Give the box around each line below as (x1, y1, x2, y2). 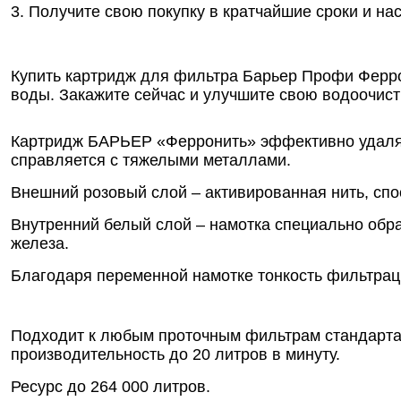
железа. (11, 235, 69, 252)
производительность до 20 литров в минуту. (11, 346, 340, 363)
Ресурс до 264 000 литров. (11, 378, 210, 396)
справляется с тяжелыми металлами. (11, 151, 291, 169)
